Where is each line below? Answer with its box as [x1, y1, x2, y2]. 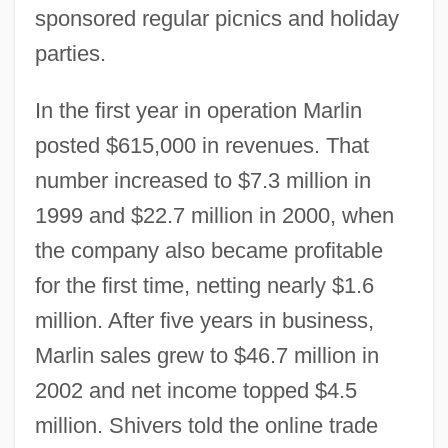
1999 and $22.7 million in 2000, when [34, 202, 394, 228]
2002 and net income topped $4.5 [34, 377, 357, 403]
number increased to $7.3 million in [34, 167, 371, 193]
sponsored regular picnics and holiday [34, 5, 399, 31]
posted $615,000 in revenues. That [34, 132, 369, 158]
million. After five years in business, [34, 307, 374, 333]
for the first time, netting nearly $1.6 [34, 272, 374, 298]
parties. [34, 40, 106, 66]
